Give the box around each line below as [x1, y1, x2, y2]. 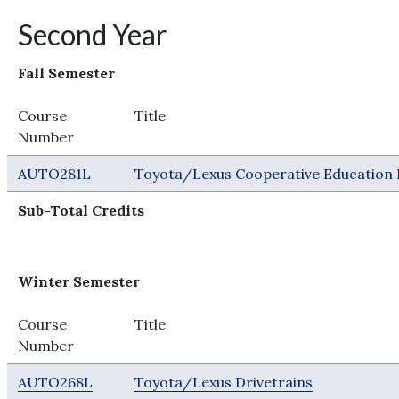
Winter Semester [18, 273, 141, 290]
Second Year [18, 17, 168, 52]
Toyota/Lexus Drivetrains [134, 373, 313, 391]
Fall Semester [18, 64, 116, 82]
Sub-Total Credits [18, 201, 145, 219]
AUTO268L [18, 373, 94, 391]
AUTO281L [18, 165, 92, 183]
